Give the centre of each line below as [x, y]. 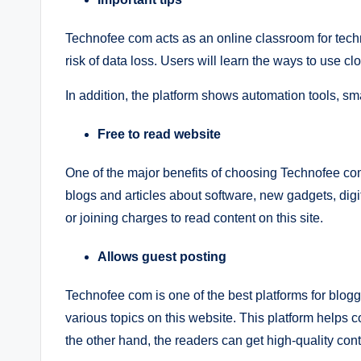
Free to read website [159, 134]
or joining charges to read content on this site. [194, 218]
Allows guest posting [162, 256]
